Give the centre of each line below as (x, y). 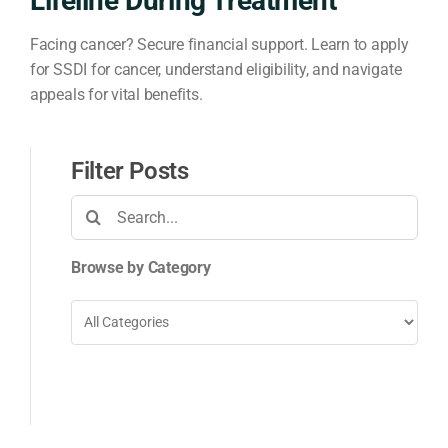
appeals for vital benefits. (116, 94)
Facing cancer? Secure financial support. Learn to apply (219, 44)
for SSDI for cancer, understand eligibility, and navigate (215, 69)
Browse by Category (140, 267)
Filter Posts (129, 170)
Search (93, 206)
